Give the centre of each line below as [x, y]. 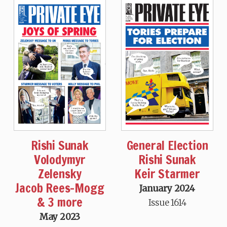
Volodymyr [60, 160]
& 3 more [60, 202]
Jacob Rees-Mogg [60, 188]
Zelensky [60, 174]
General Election [167, 146]
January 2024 [167, 189]
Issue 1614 [167, 203]
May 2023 [60, 217]
